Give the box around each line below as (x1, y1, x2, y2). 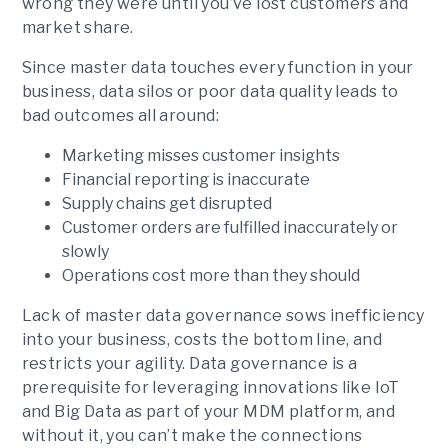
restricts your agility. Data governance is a (21, 354, 358, 373)
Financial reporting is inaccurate (61, 170, 310, 189)
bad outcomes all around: (21, 106, 223, 125)
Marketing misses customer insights (61, 146, 340, 165)
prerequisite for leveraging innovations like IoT (21, 378, 400, 397)
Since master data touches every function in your (21, 58, 414, 77)
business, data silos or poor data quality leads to (21, 82, 399, 101)
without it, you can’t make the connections (21, 426, 363, 445)
